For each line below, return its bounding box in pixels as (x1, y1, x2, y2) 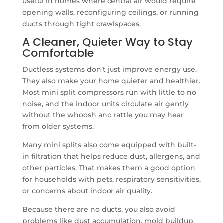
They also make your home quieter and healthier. (22, 76, 200, 85)
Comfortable (22, 45, 94, 61)
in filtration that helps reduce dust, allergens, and (22, 151, 200, 161)
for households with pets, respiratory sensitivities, (22, 174, 201, 184)
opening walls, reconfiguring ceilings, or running (22, 7, 199, 17)
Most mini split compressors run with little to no (22, 87, 196, 97)
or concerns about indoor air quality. (22, 186, 152, 195)
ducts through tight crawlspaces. (22, 19, 141, 28)
